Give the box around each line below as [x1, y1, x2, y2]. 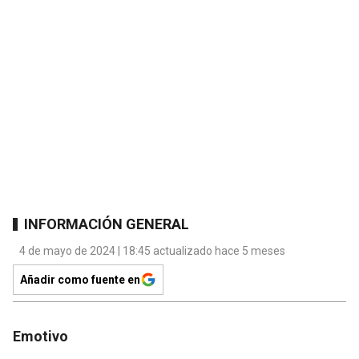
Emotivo [13, 328, 68, 345]
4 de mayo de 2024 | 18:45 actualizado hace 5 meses [19, 244, 285, 258]
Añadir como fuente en [20, 273, 140, 287]
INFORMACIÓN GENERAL [24, 215, 189, 232]
